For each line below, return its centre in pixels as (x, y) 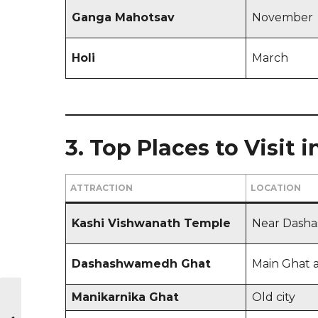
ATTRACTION (102, 187)
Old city (274, 297)
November (283, 17)
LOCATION (276, 187)
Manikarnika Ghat (125, 297)
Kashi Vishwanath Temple (151, 223)
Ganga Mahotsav (123, 17)
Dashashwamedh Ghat (141, 263)
